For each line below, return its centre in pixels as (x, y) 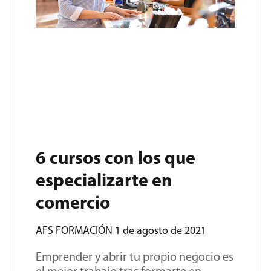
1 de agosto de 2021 (161, 232)
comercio (73, 204)
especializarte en (104, 182)
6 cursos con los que (116, 160)
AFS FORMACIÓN (75, 232)
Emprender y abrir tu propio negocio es (135, 258)
